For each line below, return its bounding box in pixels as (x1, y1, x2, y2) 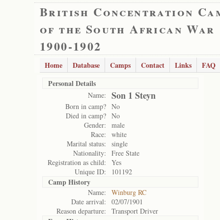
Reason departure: (56, 206, 106, 216)
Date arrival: (71, 197, 106, 206)
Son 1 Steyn (111, 89, 156, 102)
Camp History (48, 177, 90, 187)
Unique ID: (75, 167, 106, 176)
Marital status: (67, 139, 106, 148)
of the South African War (40, 20, 215, 37)
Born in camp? (65, 102, 106, 111)
